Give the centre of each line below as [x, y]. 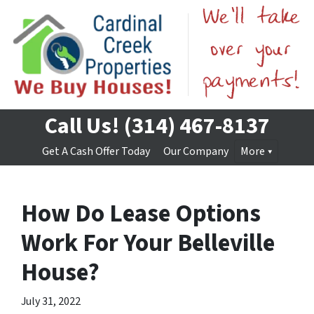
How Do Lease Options [141, 214]
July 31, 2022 [51, 301]
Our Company [196, 151]
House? [60, 273]
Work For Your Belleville [148, 243]
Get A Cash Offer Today [96, 151]
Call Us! [82, 126]
